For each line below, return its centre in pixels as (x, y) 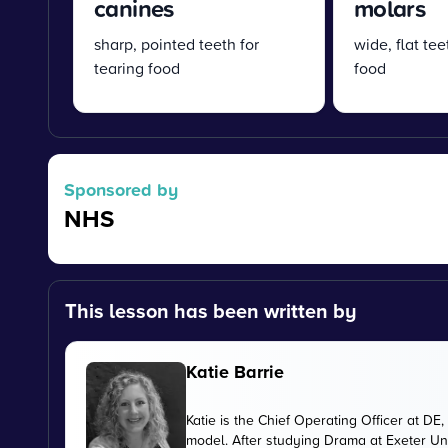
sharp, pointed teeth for (176, 44)
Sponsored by (121, 188)
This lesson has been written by (211, 310)
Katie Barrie (235, 371)
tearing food (137, 68)
